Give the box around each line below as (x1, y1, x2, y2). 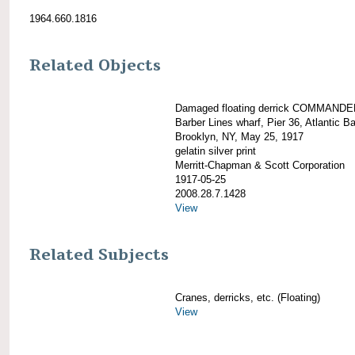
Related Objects (29, 55, 161, 76)
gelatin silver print (175, 144, 256, 157)
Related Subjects (29, 245, 169, 266)
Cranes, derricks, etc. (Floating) (175, 292, 320, 304)
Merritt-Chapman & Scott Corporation (175, 158, 345, 171)
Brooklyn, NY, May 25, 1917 (175, 130, 303, 143)
